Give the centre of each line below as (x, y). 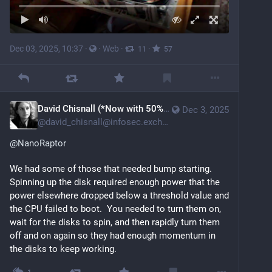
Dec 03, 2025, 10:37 (46, 49)
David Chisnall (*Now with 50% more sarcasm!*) (100, 109)
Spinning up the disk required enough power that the (115, 182)
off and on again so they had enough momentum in (113, 236)
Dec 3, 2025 (206, 110)
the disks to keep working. (63, 249)
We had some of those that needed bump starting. (111, 169)
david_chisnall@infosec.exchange (104, 122)
